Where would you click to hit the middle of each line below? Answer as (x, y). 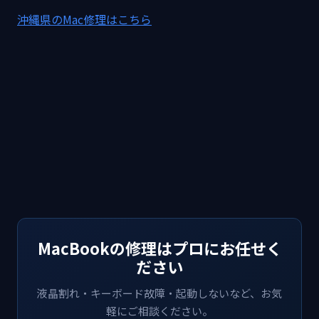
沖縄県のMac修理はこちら (84, 20)
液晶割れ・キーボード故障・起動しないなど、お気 (159, 293)
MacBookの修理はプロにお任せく (159, 248)
